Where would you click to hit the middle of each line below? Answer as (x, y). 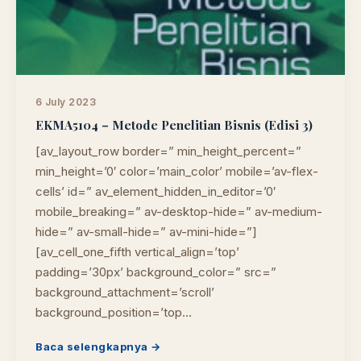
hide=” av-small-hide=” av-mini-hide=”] (146, 232)
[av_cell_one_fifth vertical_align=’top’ (137, 252)
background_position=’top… (114, 312)
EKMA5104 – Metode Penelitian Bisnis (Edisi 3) (174, 125)
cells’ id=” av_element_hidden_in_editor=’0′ (156, 191)
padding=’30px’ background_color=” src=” (156, 272)
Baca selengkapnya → (98, 346)
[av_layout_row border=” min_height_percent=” (168, 151)
